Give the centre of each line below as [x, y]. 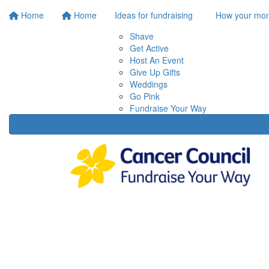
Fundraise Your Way [168, 108]
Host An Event [157, 60]
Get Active [149, 48]
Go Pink [145, 96]
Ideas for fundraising [154, 15]
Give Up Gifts [155, 72]
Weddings [149, 84]
